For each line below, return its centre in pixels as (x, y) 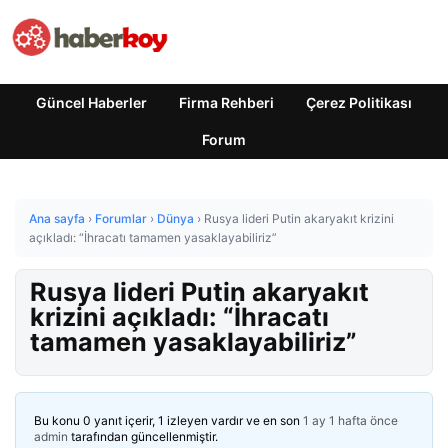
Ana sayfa (57, 218)
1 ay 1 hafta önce (350, 420)
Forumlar (121, 218)
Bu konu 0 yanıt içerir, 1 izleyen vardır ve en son (168, 420)
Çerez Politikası (359, 102)
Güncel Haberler (91, 102)
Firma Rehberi (226, 102)
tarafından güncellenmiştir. (143, 436)
